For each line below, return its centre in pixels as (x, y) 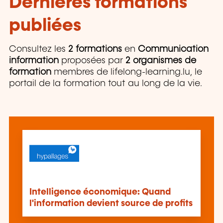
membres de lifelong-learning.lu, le (127, 72)
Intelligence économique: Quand (100, 192)
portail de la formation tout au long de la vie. (106, 84)
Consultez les (39, 50)
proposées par (92, 61)
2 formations (95, 50)
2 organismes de (161, 61)
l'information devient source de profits (111, 204)
